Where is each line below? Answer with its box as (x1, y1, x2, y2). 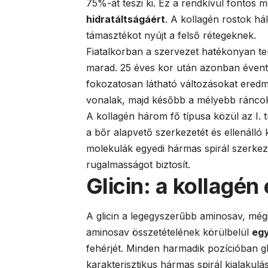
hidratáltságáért (86, 13, 165, 26)
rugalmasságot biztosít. (86, 159, 190, 171)
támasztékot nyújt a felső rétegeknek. (86, 29, 256, 42)
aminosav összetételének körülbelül (86, 226, 252, 239)
